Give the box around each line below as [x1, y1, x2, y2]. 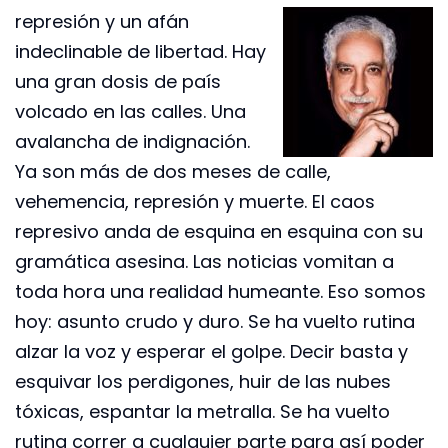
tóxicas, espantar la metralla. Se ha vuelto [15, 398, 390, 424]
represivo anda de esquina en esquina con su [15, 218, 423, 244]
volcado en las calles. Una [15, 98, 246, 124]
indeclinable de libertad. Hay [15, 38, 266, 64]
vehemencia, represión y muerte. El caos [15, 188, 375, 214]
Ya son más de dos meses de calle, [15, 158, 331, 184]
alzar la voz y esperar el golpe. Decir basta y [15, 338, 408, 364]
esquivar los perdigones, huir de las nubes [15, 368, 391, 394]
